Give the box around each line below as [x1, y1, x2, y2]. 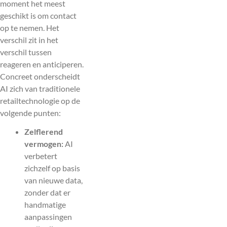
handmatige [24, 200, 66, 210]
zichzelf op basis [24, 163, 80, 173]
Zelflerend [24, 127, 63, 137]
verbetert [24, 151, 57, 161]
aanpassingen [24, 212, 72, 222]
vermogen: [24, 139, 63, 149]
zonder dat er [24, 187, 70, 198]
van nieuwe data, [24, 175, 83, 185]
